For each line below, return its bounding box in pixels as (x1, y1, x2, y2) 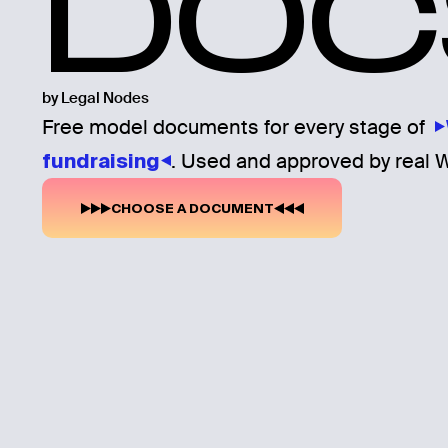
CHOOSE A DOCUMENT (110, 200, 274, 216)
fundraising (42, 149, 160, 173)
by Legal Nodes (42, 88, 149, 109)
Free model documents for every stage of (42, 114, 435, 141)
